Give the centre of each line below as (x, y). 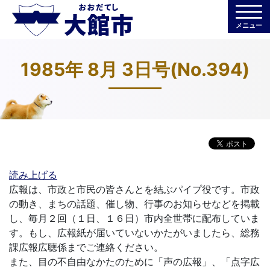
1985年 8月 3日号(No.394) (135, 69)
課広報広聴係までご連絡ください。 (86, 247)
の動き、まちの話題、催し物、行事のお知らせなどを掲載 (134, 204)
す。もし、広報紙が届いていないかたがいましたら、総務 (134, 233)
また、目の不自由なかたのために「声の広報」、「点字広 (134, 262)
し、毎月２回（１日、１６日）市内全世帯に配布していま (134, 218)
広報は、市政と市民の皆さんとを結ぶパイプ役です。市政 (134, 189)
